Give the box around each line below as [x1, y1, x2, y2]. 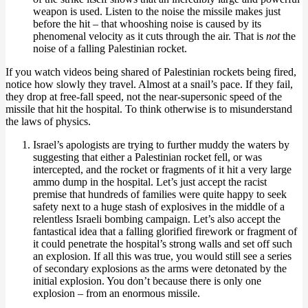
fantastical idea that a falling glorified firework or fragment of [33, 225, 297, 237]
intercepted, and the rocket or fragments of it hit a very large [33, 164, 291, 175]
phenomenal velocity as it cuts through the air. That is [33, 30, 266, 42]
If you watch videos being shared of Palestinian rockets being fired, [5, 66, 296, 78]
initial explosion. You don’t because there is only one [33, 275, 261, 287]
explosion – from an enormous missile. [33, 287, 200, 299]
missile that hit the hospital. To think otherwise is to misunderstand [5, 103, 292, 115]
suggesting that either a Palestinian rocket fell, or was [33, 151, 262, 163]
